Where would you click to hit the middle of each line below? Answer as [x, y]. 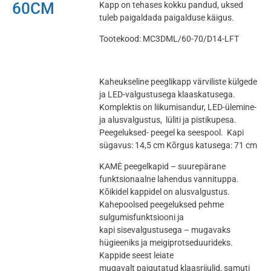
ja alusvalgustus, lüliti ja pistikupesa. [169, 119]
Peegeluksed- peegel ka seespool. [162, 132]
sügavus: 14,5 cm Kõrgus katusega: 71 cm [178, 145]
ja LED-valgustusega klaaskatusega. [168, 94]
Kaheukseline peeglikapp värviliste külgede [178, 81]
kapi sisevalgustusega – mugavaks [165, 230]
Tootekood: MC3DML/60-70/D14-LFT [169, 39]
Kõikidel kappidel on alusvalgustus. [165, 192]
